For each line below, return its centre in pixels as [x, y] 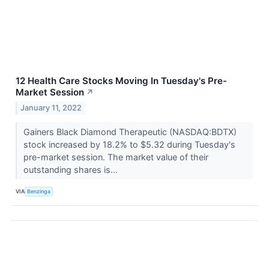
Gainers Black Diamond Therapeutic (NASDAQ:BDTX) [130, 132]
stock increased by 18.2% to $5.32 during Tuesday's [129, 145]
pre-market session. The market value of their [116, 157]
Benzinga [39, 191]
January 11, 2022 [51, 108]
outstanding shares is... [71, 170]
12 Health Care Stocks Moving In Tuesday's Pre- [121, 81]
